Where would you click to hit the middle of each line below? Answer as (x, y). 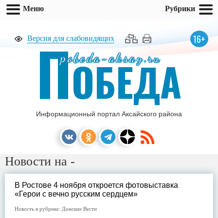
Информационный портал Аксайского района (109, 114)
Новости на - (40, 161)
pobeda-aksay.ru (111, 58)
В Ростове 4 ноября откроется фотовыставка (96, 185)
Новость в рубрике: (38, 209)
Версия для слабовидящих (71, 38)
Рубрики (180, 8)
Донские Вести (79, 209)
